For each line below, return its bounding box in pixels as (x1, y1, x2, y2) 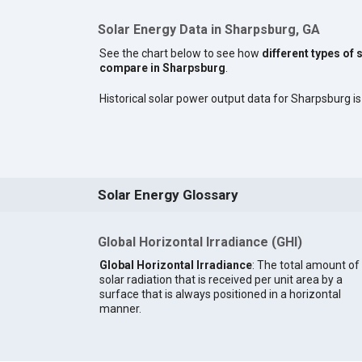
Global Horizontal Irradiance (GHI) (97, 234, 302, 250)
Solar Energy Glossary (97, 187, 238, 204)
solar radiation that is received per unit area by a (99, 272, 343, 286)
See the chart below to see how (99, 47, 262, 61)
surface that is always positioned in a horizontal (99, 287, 341, 301)
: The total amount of (251, 258, 360, 271)
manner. (99, 301, 141, 315)
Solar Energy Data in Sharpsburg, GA (97, 22, 320, 38)
